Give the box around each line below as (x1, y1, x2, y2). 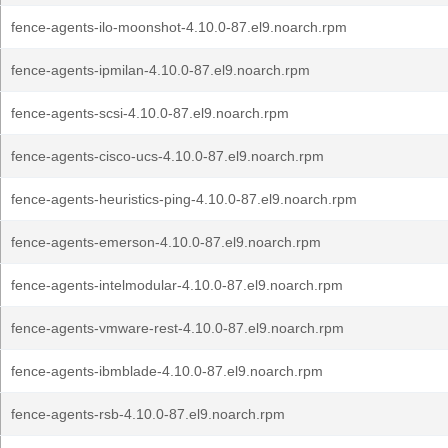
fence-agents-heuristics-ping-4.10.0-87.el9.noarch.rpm (11, 191, 357, 207)
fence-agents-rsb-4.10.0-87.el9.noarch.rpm (11, 406, 285, 422)
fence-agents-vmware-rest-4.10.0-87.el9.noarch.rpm (11, 320, 344, 336)
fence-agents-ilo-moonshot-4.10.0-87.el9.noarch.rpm (11, 19, 347, 35)
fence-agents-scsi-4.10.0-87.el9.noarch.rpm (11, 105, 289, 121)
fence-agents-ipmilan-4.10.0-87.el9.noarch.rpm (11, 62, 310, 78)
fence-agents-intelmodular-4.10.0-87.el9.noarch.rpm (11, 277, 343, 293)
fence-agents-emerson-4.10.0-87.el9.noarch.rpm (11, 234, 321, 250)
